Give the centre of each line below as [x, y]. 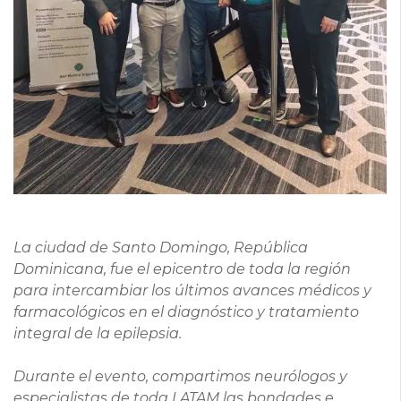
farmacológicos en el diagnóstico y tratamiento [186, 312]
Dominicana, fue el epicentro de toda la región [182, 269]
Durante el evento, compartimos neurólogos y [180, 376]
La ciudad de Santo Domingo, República [161, 247]
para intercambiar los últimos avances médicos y [192, 290]
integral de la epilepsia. [98, 333]
